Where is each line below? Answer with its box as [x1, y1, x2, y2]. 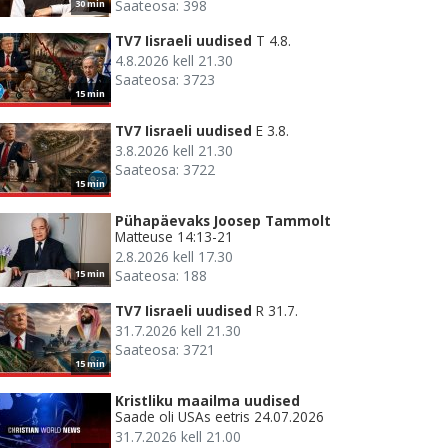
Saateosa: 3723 [115, 70, 215, 90]
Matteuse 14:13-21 [115, 227, 233, 247]
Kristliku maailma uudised [115, 391, 300, 411]
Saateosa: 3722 [115, 160, 215, 180]
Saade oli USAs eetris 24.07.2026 [115, 407, 324, 427]
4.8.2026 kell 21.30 [115, 51, 233, 71]
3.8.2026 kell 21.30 [115, 141, 233, 161]
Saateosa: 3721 [115, 340, 215, 360]
